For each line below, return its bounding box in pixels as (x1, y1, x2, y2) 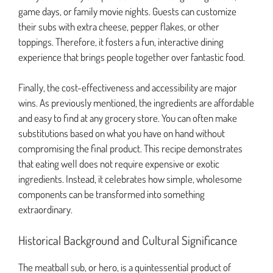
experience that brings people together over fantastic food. (18, 50, 245, 63)
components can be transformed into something (18, 188, 205, 201)
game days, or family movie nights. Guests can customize (18, 4, 236, 18)
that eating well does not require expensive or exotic (18, 157, 219, 171)
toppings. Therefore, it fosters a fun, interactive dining (18, 35, 224, 48)
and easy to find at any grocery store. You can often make (18, 112, 237, 125)
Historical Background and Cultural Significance (18, 232, 237, 248)
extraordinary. (18, 203, 73, 216)
